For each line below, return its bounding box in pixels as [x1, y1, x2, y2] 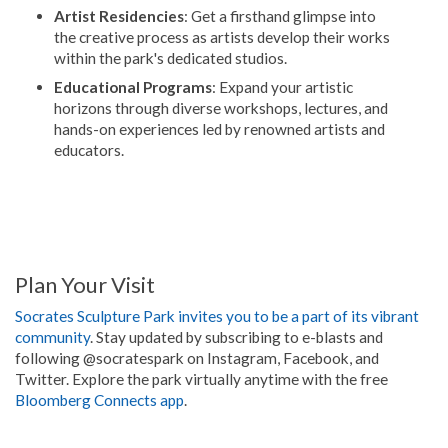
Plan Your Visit [15, 270, 155, 298]
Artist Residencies [53, 7, 184, 26]
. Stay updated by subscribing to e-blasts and [90, 327, 383, 346]
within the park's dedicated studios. [53, 49, 287, 68]
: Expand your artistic [211, 77, 353, 96]
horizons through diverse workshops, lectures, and [53, 98, 388, 117]
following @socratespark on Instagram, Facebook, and [15, 348, 379, 367]
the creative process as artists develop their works [53, 28, 390, 47]
